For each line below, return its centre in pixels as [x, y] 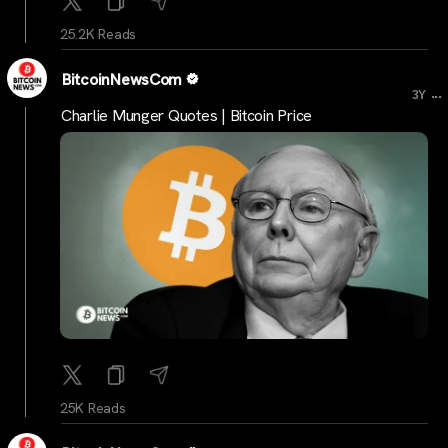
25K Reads [93, 408]
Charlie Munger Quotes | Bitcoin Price [187, 116]
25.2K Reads [98, 33]
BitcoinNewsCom [122, 79]
